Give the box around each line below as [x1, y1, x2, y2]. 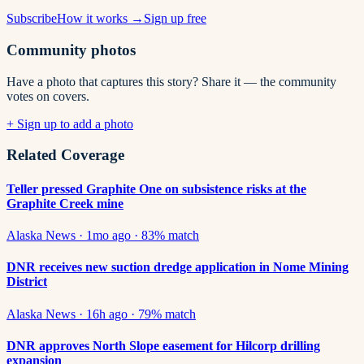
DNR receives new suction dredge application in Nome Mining [6, 260, 349, 275]
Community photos [6, 41, 136, 59]
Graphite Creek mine [6, 196, 123, 210]
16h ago [86, 306, 128, 321]
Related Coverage [6, 146, 124, 164]
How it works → [57, 11, 144, 26]
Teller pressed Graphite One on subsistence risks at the [6, 181, 306, 196]
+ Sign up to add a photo [6, 116, 133, 131]
